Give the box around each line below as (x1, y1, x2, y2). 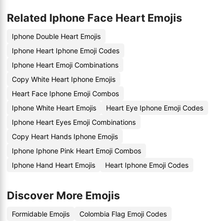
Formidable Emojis (12, 210, 70, 218)
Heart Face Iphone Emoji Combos (12, 89, 119, 98)
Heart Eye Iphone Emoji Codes (106, 104, 203, 112)
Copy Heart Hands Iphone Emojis (12, 132, 118, 141)
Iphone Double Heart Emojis (12, 32, 101, 40)
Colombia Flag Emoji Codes (79, 210, 167, 218)
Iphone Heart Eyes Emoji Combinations (12, 118, 136, 126)
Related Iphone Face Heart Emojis (7, 11, 182, 24)
